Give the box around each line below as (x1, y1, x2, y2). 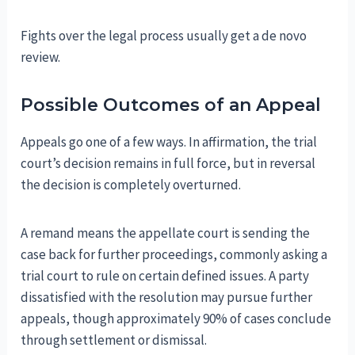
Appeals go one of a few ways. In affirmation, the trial (21, 132, 318, 151)
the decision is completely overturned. (21, 175, 242, 193)
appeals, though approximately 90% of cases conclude (21, 309, 332, 327)
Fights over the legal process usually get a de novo (21, 26, 307, 44)
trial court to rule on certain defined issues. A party (21, 266, 310, 284)
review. (21, 48, 61, 66)
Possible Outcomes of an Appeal (21, 94, 322, 116)
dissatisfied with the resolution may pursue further (21, 288, 313, 306)
